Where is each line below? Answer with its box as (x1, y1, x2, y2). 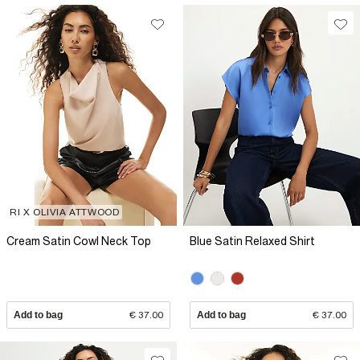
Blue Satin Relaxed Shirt (190, 235, 315, 248)
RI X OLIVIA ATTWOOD (10, 207, 120, 219)
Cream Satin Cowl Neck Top (6, 235, 151, 248)
